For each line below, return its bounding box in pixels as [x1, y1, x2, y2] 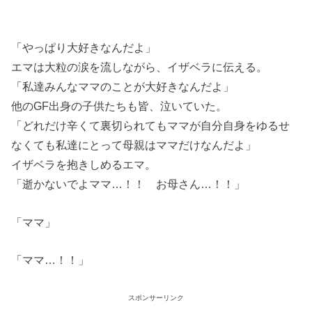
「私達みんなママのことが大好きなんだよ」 [11, 80, 235, 93]
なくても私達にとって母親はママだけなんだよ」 [11, 139, 257, 152]
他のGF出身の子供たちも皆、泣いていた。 [11, 100, 228, 113]
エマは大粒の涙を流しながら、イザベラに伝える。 [11, 61, 268, 74]
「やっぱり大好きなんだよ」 [11, 41, 157, 54]
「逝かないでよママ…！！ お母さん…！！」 [11, 178, 246, 191]
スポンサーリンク [128, 294, 184, 302]
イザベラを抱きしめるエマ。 [11, 158, 157, 171]
